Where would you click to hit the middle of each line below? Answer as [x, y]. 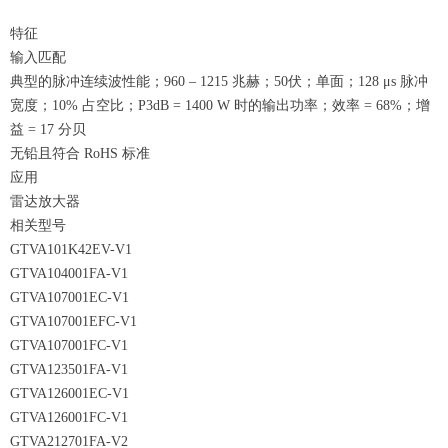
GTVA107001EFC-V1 [73, 321]
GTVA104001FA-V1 [69, 273]
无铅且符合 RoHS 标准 [80, 153]
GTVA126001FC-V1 [69, 417]
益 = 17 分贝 [48, 129]
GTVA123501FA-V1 [69, 369]
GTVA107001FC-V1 [69, 345]
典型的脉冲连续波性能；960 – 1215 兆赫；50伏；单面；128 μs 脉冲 [219, 81]
